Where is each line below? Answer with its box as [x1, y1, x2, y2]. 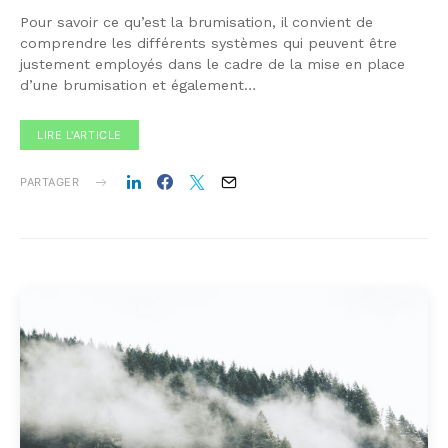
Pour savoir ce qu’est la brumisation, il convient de [20, 14, 373, 31]
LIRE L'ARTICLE [37, 128, 122, 143]
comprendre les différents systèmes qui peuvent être [20, 35, 397, 52]
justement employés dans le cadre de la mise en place [20, 56, 405, 73]
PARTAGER [20, 175, 80, 190]
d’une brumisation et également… [20, 77, 256, 94]
